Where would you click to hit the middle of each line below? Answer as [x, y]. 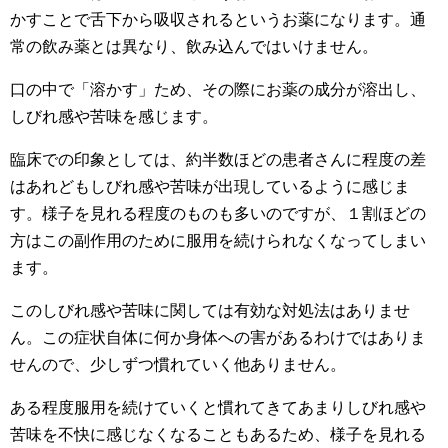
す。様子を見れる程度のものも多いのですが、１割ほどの [218, 213]
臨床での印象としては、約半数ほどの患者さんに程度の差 [218, 159]
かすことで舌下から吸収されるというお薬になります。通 [218, 19]
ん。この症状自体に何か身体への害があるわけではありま [218, 337]
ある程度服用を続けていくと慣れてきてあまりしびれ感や [218, 407]
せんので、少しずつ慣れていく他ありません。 [178, 364]
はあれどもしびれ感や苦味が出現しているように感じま [210, 186]
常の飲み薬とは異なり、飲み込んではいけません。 [194, 46]
